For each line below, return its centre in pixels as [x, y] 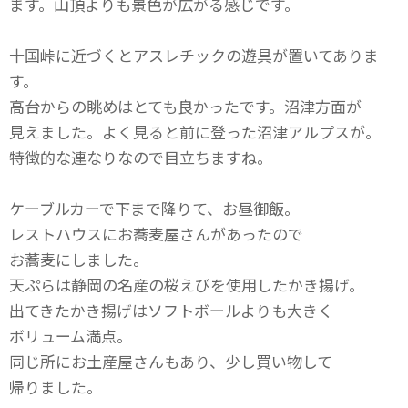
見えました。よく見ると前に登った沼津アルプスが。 [195, 132]
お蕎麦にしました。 [79, 259]
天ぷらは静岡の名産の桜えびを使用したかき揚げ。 [187, 285]
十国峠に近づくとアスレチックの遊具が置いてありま [194, 55]
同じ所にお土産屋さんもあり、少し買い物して [171, 361]
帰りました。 [56, 387]
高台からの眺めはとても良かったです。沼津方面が [185, 106]
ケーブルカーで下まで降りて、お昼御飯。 [154, 208]
